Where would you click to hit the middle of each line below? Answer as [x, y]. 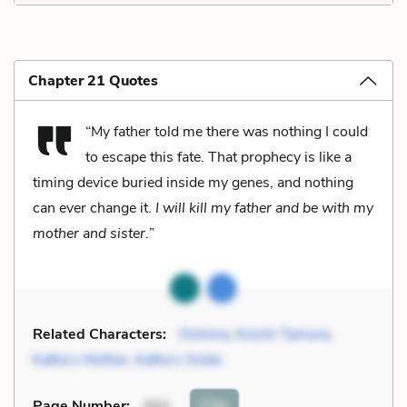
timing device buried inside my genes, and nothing [193, 182]
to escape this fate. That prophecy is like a [218, 157]
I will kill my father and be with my [264, 208]
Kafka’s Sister [179, 359]
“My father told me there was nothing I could [227, 131]
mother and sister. [91, 233]
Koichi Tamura [283, 334]
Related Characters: [99, 334]
